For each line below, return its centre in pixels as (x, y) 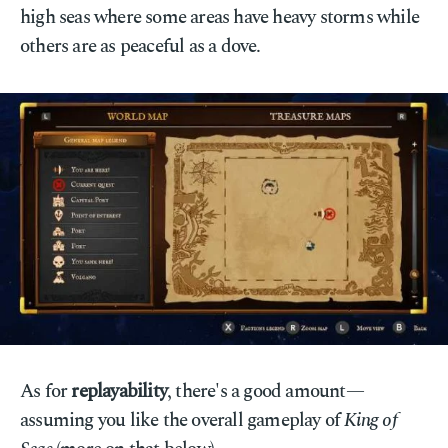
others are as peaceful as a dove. (140, 46)
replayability (119, 391)
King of (370, 420)
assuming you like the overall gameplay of (182, 420)
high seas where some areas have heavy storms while (220, 17)
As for (46, 391)
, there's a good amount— (265, 391)
